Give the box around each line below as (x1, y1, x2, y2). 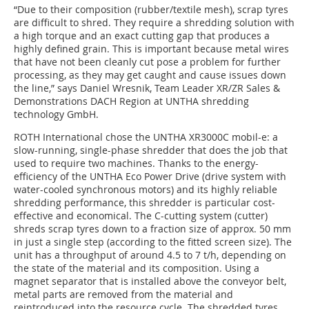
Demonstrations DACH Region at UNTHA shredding (14, 94, 249, 108)
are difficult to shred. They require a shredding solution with (14, 16, 295, 30)
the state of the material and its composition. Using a (14, 261, 259, 275)
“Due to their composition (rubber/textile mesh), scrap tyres (14, 3, 288, 17)
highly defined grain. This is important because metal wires (14, 42, 289, 56)
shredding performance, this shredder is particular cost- (14, 196, 275, 210)
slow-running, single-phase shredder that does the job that (14, 143, 288, 157)
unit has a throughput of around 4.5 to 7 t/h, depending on (14, 248, 286, 262)
